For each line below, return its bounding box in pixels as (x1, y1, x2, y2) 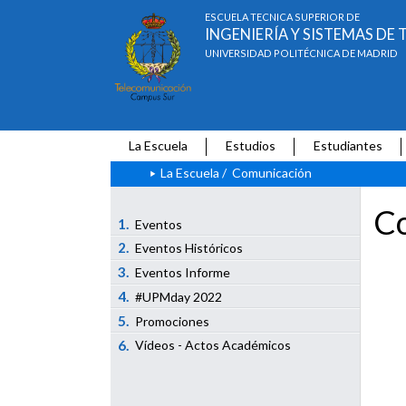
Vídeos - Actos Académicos (135, 337, 292, 353)
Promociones (135, 313, 210, 329)
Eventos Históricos (135, 240, 244, 256)
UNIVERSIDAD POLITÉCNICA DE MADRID (205, 47, 399, 60)
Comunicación (231, 164, 312, 180)
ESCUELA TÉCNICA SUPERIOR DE (205, 11, 361, 24)
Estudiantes (314, 137, 383, 153)
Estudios (226, 137, 276, 153)
